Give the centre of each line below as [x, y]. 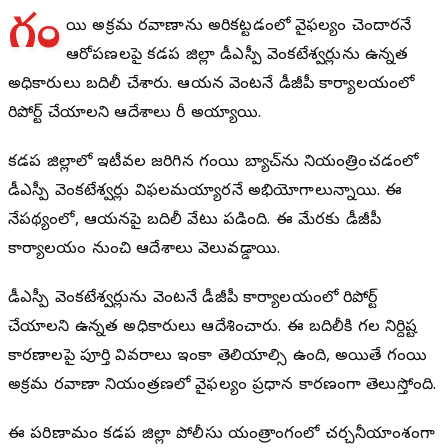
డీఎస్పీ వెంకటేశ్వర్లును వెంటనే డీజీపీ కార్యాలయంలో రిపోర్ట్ [193, 299]
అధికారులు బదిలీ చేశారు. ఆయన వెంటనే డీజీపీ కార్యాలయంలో [211, 85]
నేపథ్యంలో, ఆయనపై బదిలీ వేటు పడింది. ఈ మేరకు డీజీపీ [195, 221]
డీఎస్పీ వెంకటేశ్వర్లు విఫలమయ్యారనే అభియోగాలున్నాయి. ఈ [205, 192]
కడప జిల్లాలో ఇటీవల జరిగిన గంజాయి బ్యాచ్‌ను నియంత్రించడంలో [213, 163]
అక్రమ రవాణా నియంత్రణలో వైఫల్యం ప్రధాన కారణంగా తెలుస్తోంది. [222, 386]
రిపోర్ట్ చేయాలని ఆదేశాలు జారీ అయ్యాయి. [135, 114]
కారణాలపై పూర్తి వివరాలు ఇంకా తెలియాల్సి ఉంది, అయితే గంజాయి [218, 357]
